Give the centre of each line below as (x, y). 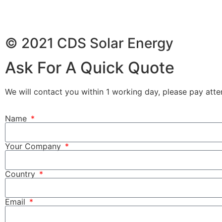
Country (21, 174)
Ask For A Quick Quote (90, 67)
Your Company (34, 146)
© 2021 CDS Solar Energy (89, 43)
